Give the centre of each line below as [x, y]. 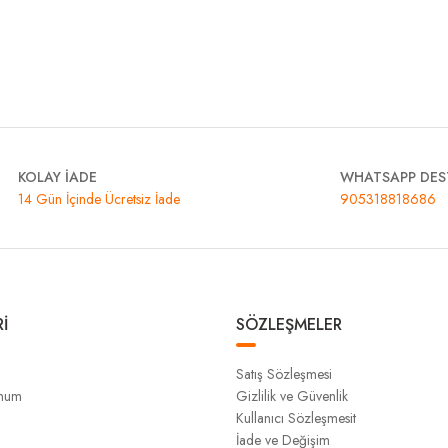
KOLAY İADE [57, 177]
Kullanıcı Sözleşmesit [296, 418]
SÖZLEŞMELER [289, 324]
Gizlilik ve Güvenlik [292, 396]
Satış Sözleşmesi [284, 374]
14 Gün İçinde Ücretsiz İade [99, 199]
